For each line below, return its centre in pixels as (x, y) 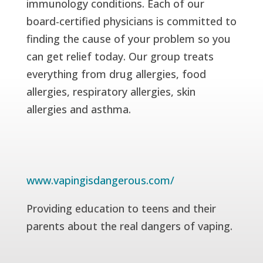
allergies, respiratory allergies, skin (111, 91)
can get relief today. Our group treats (120, 56)
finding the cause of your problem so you (128, 38)
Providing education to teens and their (121, 208)
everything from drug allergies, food (116, 74)
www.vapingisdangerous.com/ (100, 180)
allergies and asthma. (78, 109)
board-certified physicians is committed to (131, 21)
